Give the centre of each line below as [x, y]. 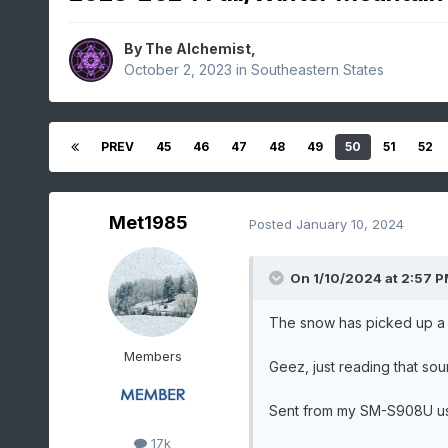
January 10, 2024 [349, 223]
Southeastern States [317, 70]
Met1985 [149, 223]
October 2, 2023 [177, 70]
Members [152, 356]
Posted [272, 223]
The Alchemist [197, 49]
